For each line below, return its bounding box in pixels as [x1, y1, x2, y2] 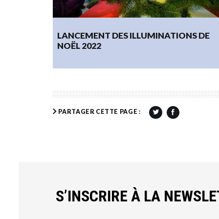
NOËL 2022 [57, 41, 102, 51]
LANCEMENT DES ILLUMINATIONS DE [57, 30, 210, 41]
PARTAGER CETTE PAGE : [58, 108, 141, 116]
